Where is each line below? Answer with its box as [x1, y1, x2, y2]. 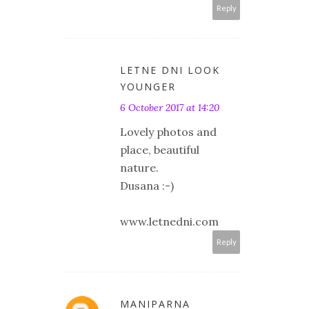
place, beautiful [120, 142, 199, 157]
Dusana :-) [120, 178, 174, 192]
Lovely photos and [120, 124, 217, 139]
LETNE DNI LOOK [120, 63, 220, 77]
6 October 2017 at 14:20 [120, 101, 219, 114]
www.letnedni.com [120, 214, 219, 228]
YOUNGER [120, 79, 176, 93]
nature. [120, 160, 159, 175]
